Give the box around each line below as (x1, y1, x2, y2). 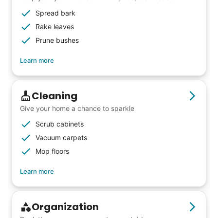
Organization (32, 200, 99, 214)
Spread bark (36, 8, 75, 17)
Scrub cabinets (36, 119, 84, 128)
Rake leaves (36, 22, 74, 31)
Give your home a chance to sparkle (20, 104, 134, 112)
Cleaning (32, 89, 77, 103)
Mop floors (36, 146, 69, 155)
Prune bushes (36, 36, 79, 44)
